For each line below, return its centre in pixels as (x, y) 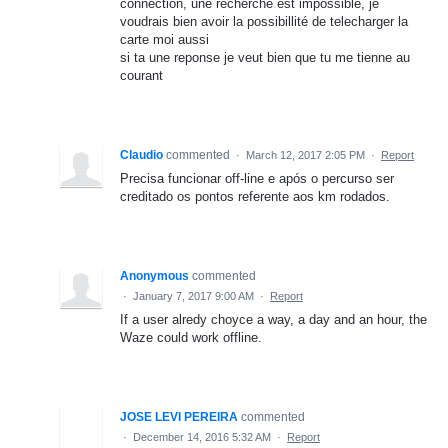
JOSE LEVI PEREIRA (179, 416)
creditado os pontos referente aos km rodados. (255, 196)
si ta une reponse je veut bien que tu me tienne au (265, 57)
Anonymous (154, 275)
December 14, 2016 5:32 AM (202, 436)
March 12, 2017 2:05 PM (305, 154)
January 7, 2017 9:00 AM (193, 295)
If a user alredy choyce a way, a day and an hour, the (273, 319)
